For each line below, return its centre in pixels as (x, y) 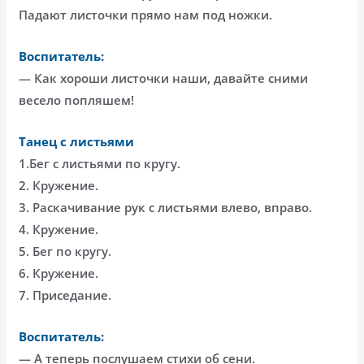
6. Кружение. (59, 273)
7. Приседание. (65, 295)
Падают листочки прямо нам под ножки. (146, 15)
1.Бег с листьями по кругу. (100, 164)
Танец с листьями (77, 142)
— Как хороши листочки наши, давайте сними (164, 78)
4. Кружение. (59, 230)
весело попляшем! (77, 100)
